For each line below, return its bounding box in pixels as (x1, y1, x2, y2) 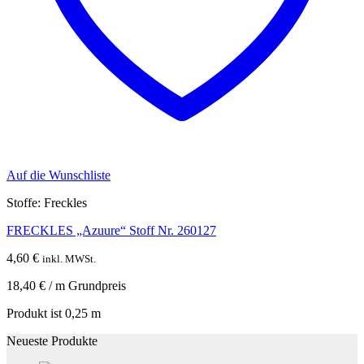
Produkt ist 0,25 (6, 306, 91, 320)
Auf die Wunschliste (6, 168, 110, 182)
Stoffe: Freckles (6, 196, 87, 210)
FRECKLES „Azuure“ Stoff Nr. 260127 (6, 223, 216, 237)
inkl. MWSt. (42, 253, 96, 265)
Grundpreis (65, 279, 126, 292)
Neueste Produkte (6, 334, 97, 348)
